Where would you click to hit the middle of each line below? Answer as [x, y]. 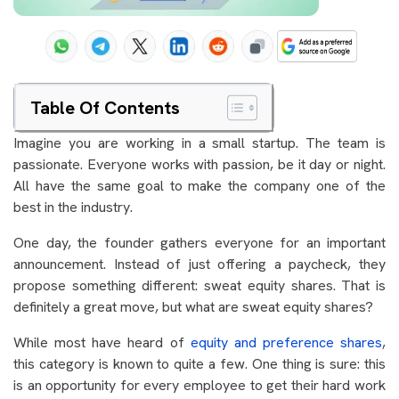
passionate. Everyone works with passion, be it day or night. [199, 164]
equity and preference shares [286, 342]
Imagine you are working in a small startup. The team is [199, 143]
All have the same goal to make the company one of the [199, 186]
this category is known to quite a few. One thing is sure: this [199, 364]
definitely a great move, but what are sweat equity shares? [195, 307]
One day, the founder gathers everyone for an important [199, 243]
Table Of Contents [105, 108]
